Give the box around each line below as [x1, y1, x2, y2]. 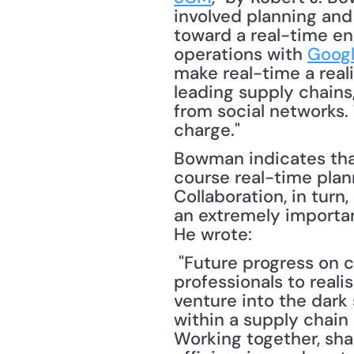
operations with [174, 43, 307, 66]
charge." [174, 119, 245, 141]
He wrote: [174, 223, 252, 246]
